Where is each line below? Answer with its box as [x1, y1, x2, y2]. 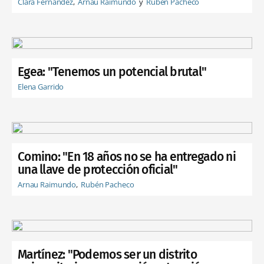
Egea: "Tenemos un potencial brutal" [18, 64, 207, 80]
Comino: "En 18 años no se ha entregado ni [18, 148, 236, 164]
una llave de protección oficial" [18, 161, 178, 177]
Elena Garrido [18, 81, 64, 93]
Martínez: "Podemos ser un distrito [18, 246, 197, 262]
